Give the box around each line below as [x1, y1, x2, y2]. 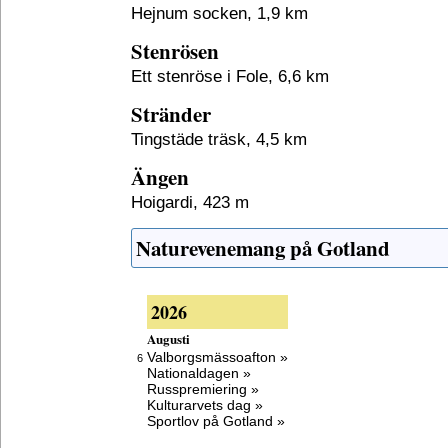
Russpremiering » [147, 381, 259, 397]
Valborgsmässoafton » [147, 349, 288, 365]
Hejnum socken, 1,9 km [131, 3, 308, 23]
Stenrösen [131, 36, 219, 66]
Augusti [147, 329, 190, 348]
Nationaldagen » [147, 365, 251, 381]
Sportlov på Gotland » [147, 413, 285, 429]
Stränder [131, 99, 211, 129]
